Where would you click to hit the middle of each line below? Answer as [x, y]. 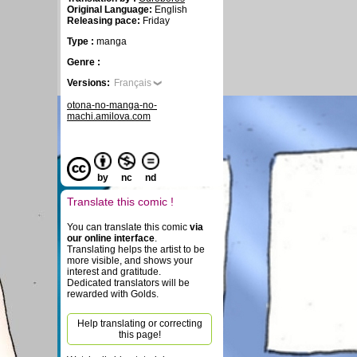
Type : [82, 41]
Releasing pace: [104, 21]
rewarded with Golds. [113, 294]
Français [133, 83]
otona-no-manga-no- [112, 105]
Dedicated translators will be [128, 283]
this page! [139, 335]
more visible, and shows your [130, 261]
